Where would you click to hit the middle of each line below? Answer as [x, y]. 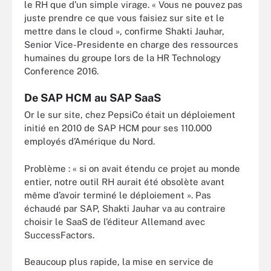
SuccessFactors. [59, 235]
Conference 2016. [61, 71]
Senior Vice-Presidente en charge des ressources [131, 44]
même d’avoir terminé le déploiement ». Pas [118, 195]
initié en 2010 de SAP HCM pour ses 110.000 [118, 128]
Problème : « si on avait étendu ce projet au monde [132, 168]
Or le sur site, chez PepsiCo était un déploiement [130, 115]
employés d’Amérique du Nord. [90, 141]
